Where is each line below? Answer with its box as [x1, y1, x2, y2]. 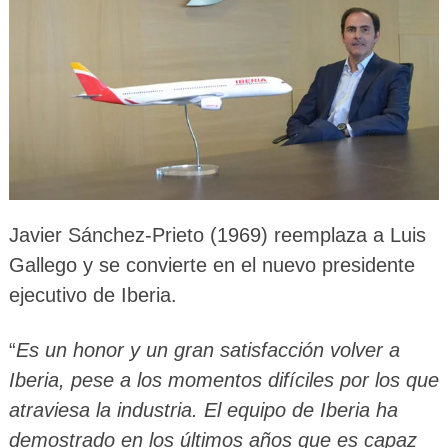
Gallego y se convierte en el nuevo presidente [8, 254, 415, 277]
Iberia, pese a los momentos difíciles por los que [8, 369, 439, 392]
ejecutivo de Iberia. [8, 284, 177, 307]
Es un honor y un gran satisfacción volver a [15, 339, 400, 362]
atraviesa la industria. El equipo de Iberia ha [8, 399, 398, 422]
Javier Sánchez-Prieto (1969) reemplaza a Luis [8, 224, 426, 247]
